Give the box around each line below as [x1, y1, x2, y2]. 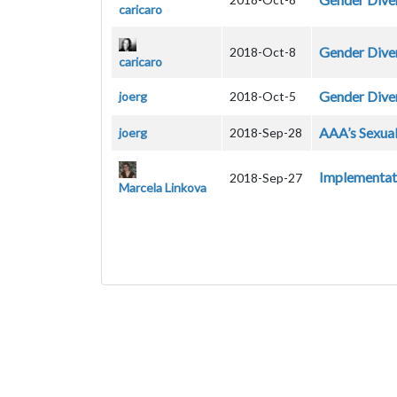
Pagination [100, 319, 224, 346]
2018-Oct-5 [230, 89, 296, 105]
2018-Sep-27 [230, 170, 302, 186]
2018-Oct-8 [230, 44, 296, 60]
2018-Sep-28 [230, 125, 302, 141]
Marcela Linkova [119, 180, 206, 196]
